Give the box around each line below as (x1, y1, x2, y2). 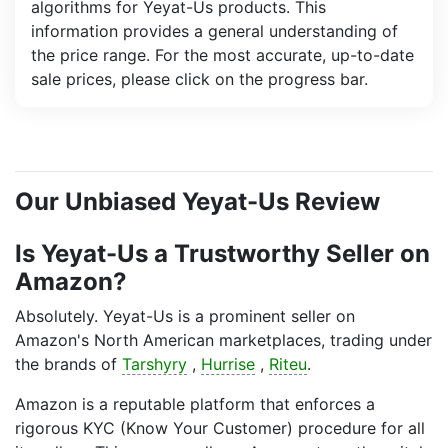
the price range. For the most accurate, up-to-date (31, 45, 414, 65)
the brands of (15, 354, 122, 374)
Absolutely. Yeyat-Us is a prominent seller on (15, 306, 355, 326)
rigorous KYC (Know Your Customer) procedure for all (15, 418, 425, 438)
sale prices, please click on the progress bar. (31, 69, 368, 89)
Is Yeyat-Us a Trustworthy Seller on (15, 239, 430, 268)
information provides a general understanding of (31, 21, 398, 41)
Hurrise (201, 354, 255, 374)
